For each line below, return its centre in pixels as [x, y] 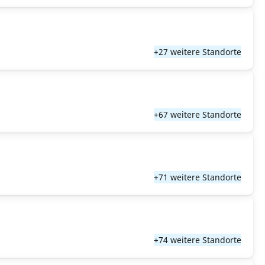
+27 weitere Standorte [198, 52]
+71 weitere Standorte [198, 177]
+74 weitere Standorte [198, 240]
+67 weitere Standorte [198, 114]
